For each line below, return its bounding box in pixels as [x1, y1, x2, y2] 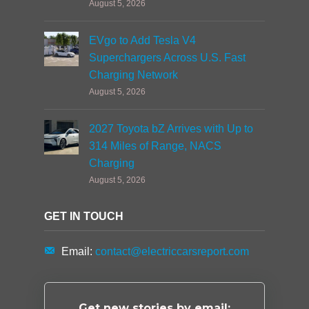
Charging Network [89, 69, 178, 81]
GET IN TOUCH [44, 210, 123, 222]
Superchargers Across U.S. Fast [89, 52, 246, 63]
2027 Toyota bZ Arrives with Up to [89, 123, 253, 134]
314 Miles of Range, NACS [89, 140, 221, 152]
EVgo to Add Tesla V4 [89, 34, 196, 46]
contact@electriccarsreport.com [95, 246, 249, 257]
